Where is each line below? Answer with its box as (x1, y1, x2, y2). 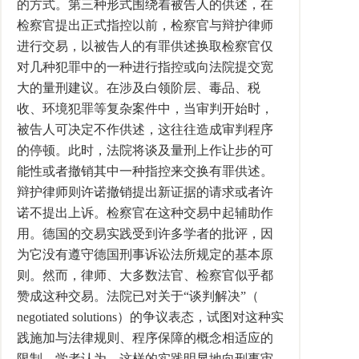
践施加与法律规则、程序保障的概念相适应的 (17, 331, 273, 345)
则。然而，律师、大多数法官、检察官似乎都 (17, 268, 273, 282)
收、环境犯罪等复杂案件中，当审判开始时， (17, 102, 273, 115)
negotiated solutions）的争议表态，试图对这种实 (17, 310, 284, 324)
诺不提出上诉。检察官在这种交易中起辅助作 (17, 206, 273, 220)
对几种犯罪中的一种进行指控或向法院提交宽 (17, 60, 273, 74)
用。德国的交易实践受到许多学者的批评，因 (17, 227, 273, 240)
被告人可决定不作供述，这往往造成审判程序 (17, 123, 273, 136)
